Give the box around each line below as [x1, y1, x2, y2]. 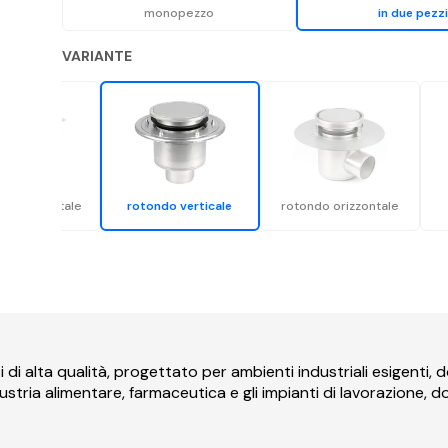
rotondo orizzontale [280, 197, 399, 214]
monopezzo [143, 5, 214, 22]
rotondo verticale [127, 197, 233, 214]
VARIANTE [61, 46, 132, 65]
